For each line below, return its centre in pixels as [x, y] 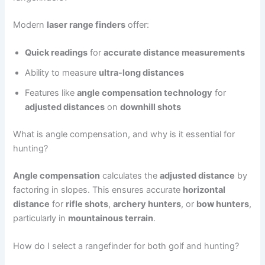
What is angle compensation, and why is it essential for [124, 134]
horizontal [204, 190]
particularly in [41, 218]
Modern [30, 25]
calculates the [130, 175]
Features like [51, 93]
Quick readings [56, 52]
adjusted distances [65, 107]
